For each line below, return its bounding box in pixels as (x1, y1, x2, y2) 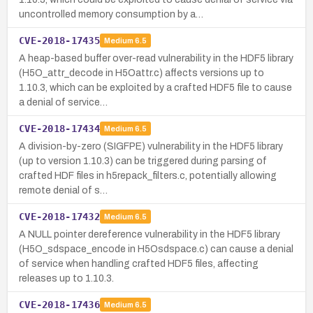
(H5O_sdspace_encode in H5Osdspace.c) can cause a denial (19, 243, 293, 254)
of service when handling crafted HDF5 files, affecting (19, 258, 259, 269)
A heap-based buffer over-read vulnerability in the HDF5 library (19, 52, 293, 64)
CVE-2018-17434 (19, 122, 100, 134)
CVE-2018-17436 (19, 298, 100, 310)
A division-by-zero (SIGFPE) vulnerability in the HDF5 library (19, 140, 283, 152)
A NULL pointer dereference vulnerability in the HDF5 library (19, 228, 280, 240)
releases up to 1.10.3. (19, 272, 114, 284)
